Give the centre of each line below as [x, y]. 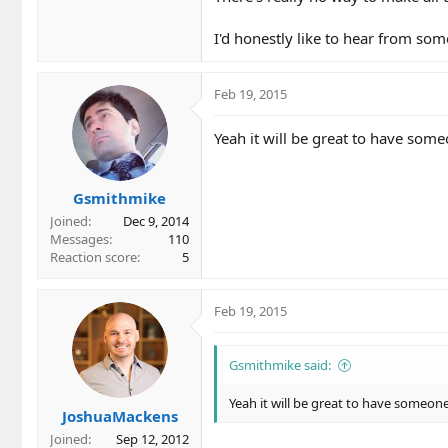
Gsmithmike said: [280, 365]
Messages [79, 239]
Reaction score [93, 257]
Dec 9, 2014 [156, 221]
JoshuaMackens [119, 415]
